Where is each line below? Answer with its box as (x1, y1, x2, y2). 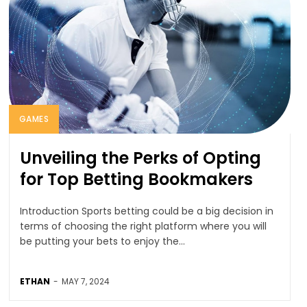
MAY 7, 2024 (61, 275, 110, 287)
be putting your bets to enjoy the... (19, 234, 185, 248)
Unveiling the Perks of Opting (19, 146, 261, 169)
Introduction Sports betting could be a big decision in (19, 204, 82, 218)
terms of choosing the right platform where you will (19, 219, 267, 233)
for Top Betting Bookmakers (19, 167, 253, 191)
